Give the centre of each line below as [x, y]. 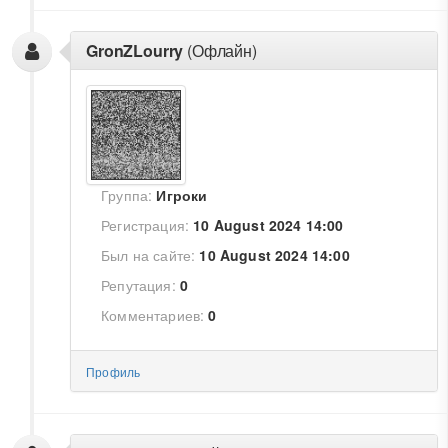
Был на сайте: [148, 255]
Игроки [182, 195]
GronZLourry [135, 50]
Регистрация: [145, 225]
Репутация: [138, 285]
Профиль [113, 371]
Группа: [127, 195]
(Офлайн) [220, 50]
